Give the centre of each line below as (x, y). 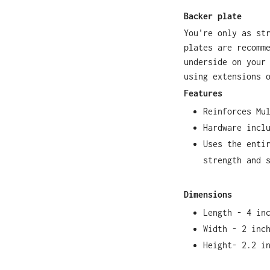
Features (203, 93)
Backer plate (213, 16)
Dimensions (208, 195)
